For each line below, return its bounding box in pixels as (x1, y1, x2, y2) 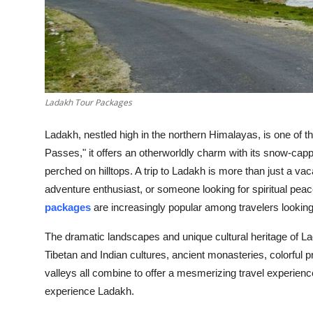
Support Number (10, 73, 99, 87)
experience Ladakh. (45, 285, 134, 298)
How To (10, 39, 52, 53)
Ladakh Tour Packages (45, 96, 132, 109)
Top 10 (10, 5, 46, 19)
